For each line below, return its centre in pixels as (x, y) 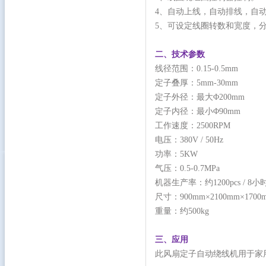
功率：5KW (176, 154)
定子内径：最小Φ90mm (198, 111)
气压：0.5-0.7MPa (187, 168)
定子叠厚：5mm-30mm (197, 83)
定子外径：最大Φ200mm (200, 97)
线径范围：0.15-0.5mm (197, 69)
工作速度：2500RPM (193, 126)
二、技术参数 (180, 54)
